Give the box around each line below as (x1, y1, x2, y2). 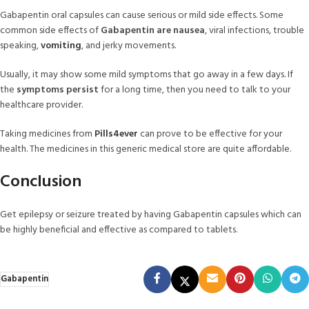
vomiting (41, 37, 81, 54)
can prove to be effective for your (140, 126, 282, 142)
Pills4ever (94, 126, 138, 142)
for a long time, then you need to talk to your (99, 81, 290, 98)
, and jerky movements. (81, 37, 178, 54)
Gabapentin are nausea (101, 22, 205, 39)
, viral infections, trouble (205, 22, 304, 39)
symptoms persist (17, 81, 99, 98)
